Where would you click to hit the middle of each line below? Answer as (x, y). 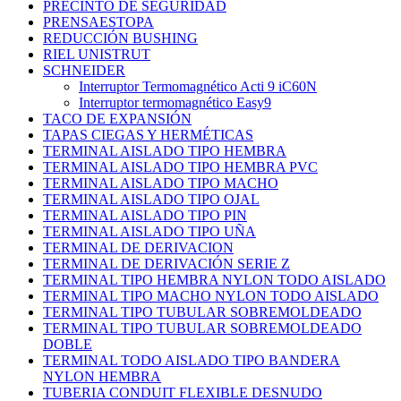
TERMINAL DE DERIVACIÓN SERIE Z (166, 264)
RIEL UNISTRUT (97, 55)
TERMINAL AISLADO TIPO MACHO (161, 183)
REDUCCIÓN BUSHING (120, 38)
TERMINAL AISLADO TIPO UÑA (149, 232)
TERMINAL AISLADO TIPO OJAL (151, 200)
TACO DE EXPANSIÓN (117, 119)
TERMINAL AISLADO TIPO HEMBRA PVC (180, 167)
